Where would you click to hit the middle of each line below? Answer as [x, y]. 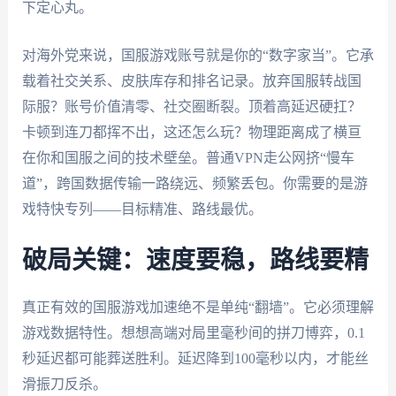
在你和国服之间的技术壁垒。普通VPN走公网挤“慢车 [188, 158]
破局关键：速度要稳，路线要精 [195, 260]
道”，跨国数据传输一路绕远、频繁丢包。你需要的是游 [194, 184]
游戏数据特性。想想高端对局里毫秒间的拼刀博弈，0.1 [193, 332]
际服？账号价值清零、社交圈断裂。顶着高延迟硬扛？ [191, 107]
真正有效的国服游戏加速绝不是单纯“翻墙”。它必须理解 [198, 307]
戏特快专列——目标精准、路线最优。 [142, 209]
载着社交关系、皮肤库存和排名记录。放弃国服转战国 [191, 81]
